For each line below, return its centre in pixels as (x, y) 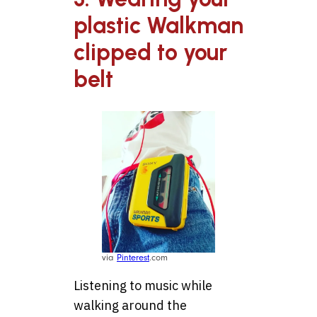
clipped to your (150, 52)
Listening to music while (143, 286)
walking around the (130, 306)
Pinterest (133, 258)
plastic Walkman (158, 25)
